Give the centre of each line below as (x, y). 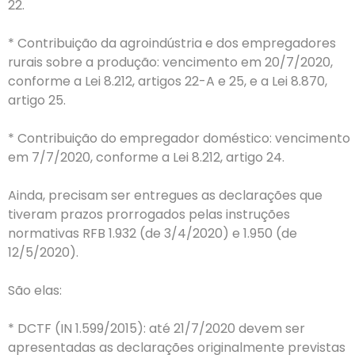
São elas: (35, 291)
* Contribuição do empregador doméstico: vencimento (179, 139)
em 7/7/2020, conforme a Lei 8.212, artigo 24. (146, 158)
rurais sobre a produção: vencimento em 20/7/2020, (170, 63)
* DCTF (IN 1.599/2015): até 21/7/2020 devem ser (157, 329)
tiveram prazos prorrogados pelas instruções (149, 215)
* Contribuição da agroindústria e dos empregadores (172, 44)
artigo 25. (37, 101)
